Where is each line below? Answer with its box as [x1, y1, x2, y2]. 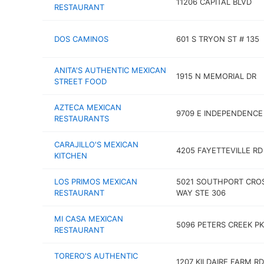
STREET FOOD [54, 77, 107, 86]
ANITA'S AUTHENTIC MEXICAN [54, 65, 166, 75]
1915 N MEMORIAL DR [176, 71, 256, 81]
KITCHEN [54, 151, 87, 160]
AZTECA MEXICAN [54, 103, 121, 112]
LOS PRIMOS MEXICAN [54, 177, 137, 186]
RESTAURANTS [54, 114, 109, 123]
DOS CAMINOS [54, 34, 108, 44]
